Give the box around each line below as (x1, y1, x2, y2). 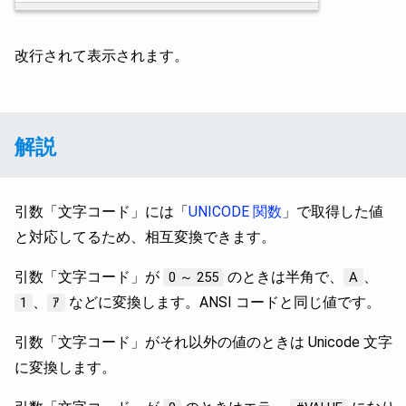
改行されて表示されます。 (14, 46, 188, 64)
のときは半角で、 (224, 267, 343, 285)
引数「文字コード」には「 (14, 202, 188, 220)
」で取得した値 (282, 202, 383, 220)
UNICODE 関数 (188, 202, 282, 220)
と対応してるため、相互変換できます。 (14, 227, 275, 246)
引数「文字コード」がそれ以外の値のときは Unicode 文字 (14, 333, 392, 351)
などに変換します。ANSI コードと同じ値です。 (65, 293, 381, 311)
